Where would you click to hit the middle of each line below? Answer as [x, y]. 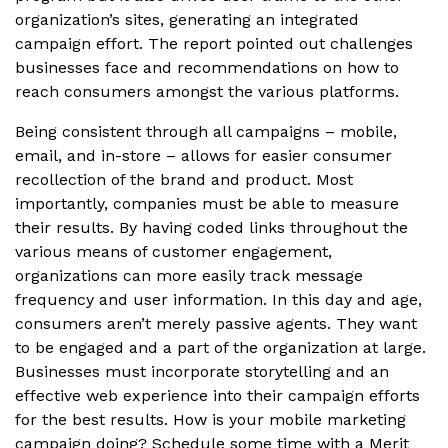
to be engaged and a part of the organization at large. [220, 347]
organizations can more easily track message [189, 275]
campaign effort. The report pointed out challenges [214, 43]
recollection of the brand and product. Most [184, 179]
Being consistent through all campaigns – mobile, [206, 131]
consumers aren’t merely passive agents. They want [216, 323]
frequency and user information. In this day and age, [218, 299]
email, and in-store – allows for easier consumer [203, 155]
